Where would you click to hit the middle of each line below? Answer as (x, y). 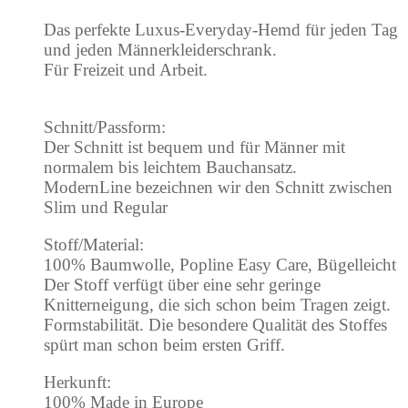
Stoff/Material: (94, 245)
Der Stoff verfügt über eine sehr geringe (182, 285)
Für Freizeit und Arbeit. (126, 70)
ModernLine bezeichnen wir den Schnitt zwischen (218, 188)
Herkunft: (77, 382)
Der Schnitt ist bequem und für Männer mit (194, 148)
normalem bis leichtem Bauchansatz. (170, 168)
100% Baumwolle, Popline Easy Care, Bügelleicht (220, 265)
